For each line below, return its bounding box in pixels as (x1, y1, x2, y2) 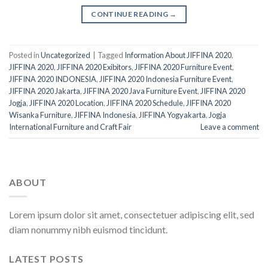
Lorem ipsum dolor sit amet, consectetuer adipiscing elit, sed (9, 209, 254, 221)
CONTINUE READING (91, 9, 170, 19)
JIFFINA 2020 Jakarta (9, 86, 80, 96)
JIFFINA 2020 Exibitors (57, 62, 132, 72)
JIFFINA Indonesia (74, 109, 136, 120)
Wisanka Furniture (9, 109, 71, 120)
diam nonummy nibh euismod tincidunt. (9, 224, 167, 236)
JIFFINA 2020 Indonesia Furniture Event (99, 74, 232, 84)
